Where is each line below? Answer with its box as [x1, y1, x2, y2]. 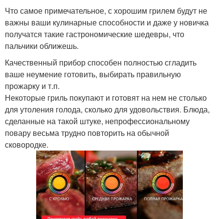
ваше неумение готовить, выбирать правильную [5, 68, 181, 80]
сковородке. [5, 139, 48, 151]
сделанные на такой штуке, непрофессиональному [5, 115, 190, 127]
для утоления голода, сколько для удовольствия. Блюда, [5, 104, 210, 115]
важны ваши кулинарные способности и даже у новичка [5, 17, 209, 28]
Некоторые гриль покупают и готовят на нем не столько [5, 92, 207, 104]
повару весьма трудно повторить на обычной [5, 127, 169, 139]
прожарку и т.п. [5, 80, 60, 92]
